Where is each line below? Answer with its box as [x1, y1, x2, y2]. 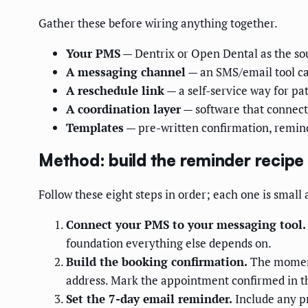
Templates [66, 119, 124, 135]
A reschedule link [66, 82, 164, 98]
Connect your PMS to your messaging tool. [66, 217, 306, 233]
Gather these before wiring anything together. [38, 14, 278, 31]
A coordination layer [66, 100, 181, 117]
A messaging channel [66, 63, 186, 80]
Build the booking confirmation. [66, 254, 247, 270]
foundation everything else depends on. [66, 235, 272, 252]
